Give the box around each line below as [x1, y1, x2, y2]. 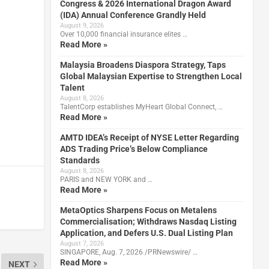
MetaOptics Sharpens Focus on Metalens [59, 205, 217, 215]
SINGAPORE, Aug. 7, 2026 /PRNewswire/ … [59, 247, 198, 256]
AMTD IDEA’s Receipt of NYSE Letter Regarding [59, 132, 239, 142]
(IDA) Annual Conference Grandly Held [59, 10, 206, 20]
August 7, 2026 [59, 239, 104, 247]
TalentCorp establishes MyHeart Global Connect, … [59, 102, 223, 111]
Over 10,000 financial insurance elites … [59, 29, 187, 38]
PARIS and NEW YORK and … [59, 175, 153, 184]
